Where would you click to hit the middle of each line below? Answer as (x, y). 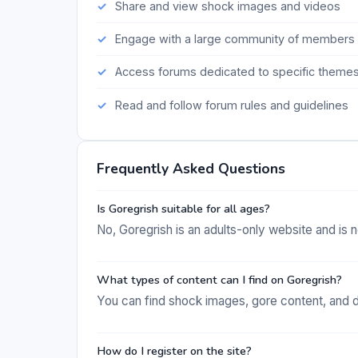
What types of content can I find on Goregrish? (219, 279)
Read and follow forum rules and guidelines (231, 105)
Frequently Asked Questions (191, 169)
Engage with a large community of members (235, 39)
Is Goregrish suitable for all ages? (183, 208)
